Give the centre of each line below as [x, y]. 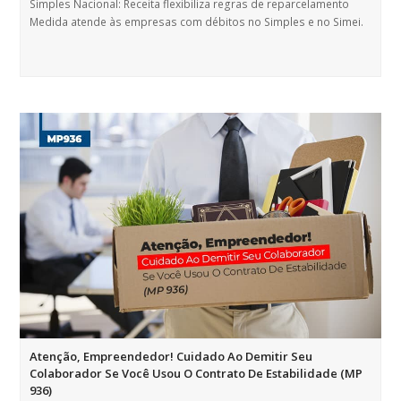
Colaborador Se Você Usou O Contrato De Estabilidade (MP [196, 374]
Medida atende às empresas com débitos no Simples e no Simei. [197, 22]
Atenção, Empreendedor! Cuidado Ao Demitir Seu [171, 357]
